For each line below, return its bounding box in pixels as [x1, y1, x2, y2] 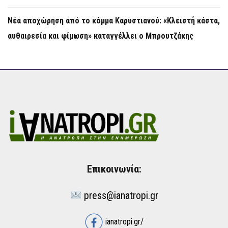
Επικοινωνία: [87, 162, 141, 175]
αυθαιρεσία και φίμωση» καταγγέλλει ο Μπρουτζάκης [8, 31, 193, 41]
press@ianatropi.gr [83, 189, 158, 202]
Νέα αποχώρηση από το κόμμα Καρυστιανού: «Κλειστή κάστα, [8, 15, 220, 25]
